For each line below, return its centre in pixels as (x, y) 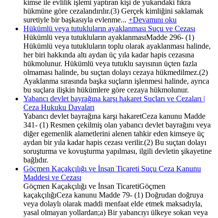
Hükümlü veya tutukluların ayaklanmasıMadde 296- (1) (109, 37)
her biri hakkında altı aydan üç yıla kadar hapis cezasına (109, 54)
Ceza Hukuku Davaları (59, 107)
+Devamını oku (153, 19)
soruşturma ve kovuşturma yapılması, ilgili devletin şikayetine (118, 151)
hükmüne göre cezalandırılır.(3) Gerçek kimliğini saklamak (113, 11)
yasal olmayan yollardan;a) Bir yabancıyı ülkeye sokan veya (116, 212)
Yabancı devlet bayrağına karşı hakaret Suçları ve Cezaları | (114, 98)
